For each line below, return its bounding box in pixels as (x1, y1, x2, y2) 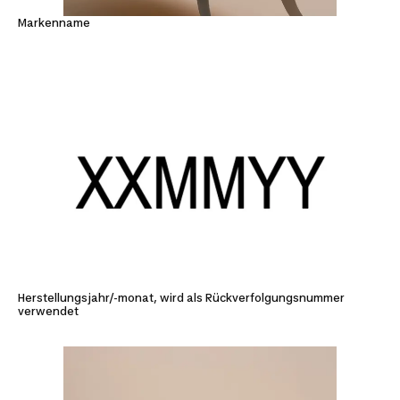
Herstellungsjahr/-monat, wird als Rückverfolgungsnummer (18, 290, 345, 304)
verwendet (18, 304, 79, 318)
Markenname (18, 16, 90, 30)
